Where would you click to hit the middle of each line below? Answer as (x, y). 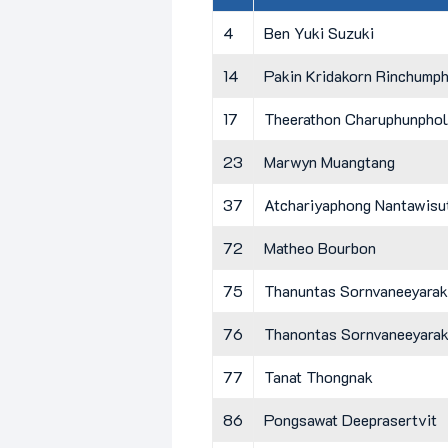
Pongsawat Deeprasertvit (350, 419)
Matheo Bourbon (320, 247)
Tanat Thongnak (318, 376)
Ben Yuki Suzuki (319, 32)
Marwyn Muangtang (329, 161)
